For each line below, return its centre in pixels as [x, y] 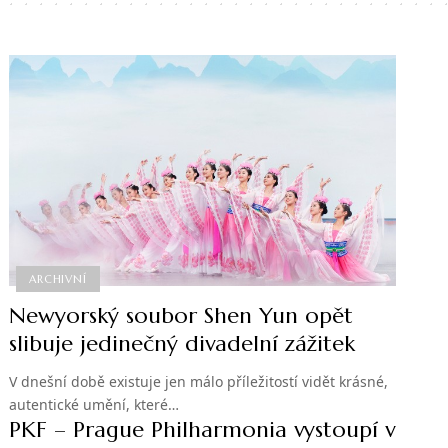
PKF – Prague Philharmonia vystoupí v [202, 430]
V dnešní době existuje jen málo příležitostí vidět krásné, [199, 382]
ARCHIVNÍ [58, 278]
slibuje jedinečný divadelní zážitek [182, 344]
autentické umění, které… [94, 405]
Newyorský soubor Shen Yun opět [181, 316]
